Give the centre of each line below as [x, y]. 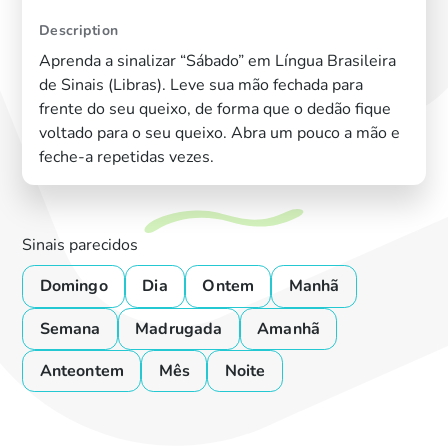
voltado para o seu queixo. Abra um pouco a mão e [219, 132]
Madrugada [179, 328]
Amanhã [289, 328]
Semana [70, 328]
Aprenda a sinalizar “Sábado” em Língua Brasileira [217, 60]
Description [78, 31]
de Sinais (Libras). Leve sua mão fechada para [200, 84]
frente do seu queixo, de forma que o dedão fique [214, 108]
